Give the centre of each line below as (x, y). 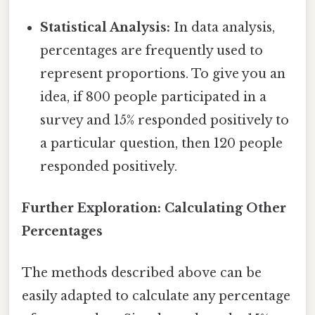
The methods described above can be (142, 273)
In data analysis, (223, 27)
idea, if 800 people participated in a (154, 97)
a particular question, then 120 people (162, 143)
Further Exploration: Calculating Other (154, 208)
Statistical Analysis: (105, 27)
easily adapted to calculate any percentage (156, 296)
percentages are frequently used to (152, 50)
